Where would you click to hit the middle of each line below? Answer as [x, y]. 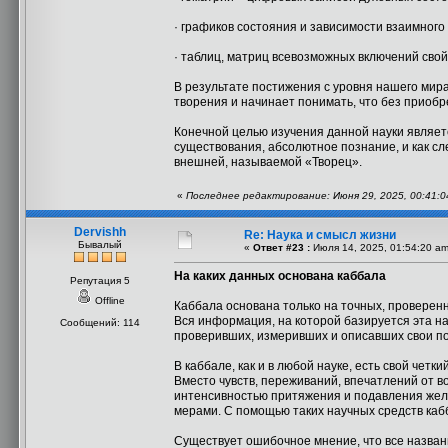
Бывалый [100, 244]
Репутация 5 [100, 280]
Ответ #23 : [281, 247]
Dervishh [100, 232]
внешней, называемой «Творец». [268, 162]
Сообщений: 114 [100, 322]
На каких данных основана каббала [280, 276]
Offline [108, 300]
